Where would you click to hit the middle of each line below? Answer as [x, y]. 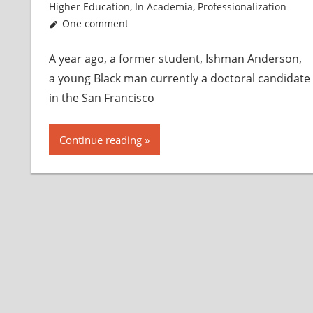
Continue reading [100, 140]
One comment [96, 24]
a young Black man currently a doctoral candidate [179, 79]
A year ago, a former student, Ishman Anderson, [175, 59]
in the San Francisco [101, 98]
